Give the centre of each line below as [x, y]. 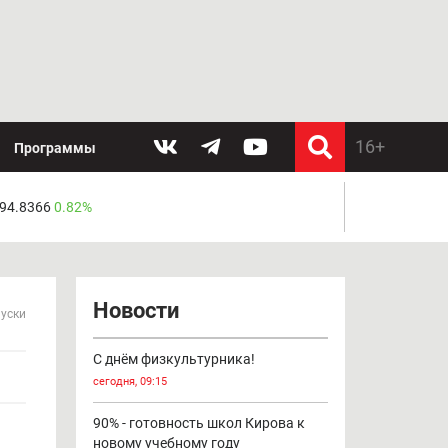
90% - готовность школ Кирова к [198, 423]
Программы [55, 147]
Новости [135, 311]
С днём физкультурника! [173, 359]
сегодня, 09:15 [129, 382]
